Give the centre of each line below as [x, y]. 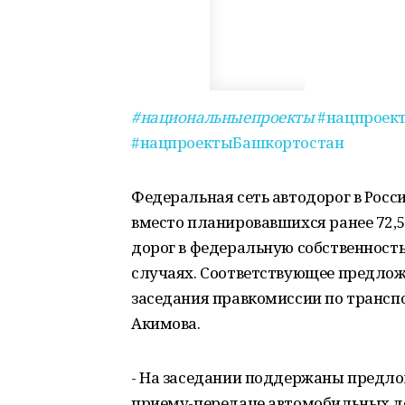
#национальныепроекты [223, 117]
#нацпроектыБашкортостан [238, 142]
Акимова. [166, 323]
